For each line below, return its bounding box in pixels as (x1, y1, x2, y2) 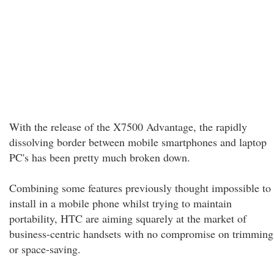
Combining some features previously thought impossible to (9, 180, 271, 195)
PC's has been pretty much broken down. (9, 150, 190, 165)
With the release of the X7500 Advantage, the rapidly (9, 119, 247, 134)
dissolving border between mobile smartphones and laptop (9, 135, 267, 149)
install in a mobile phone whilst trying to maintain (9, 196, 232, 210)
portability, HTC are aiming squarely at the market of (9, 211, 246, 226)
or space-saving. (9, 242, 81, 256)
